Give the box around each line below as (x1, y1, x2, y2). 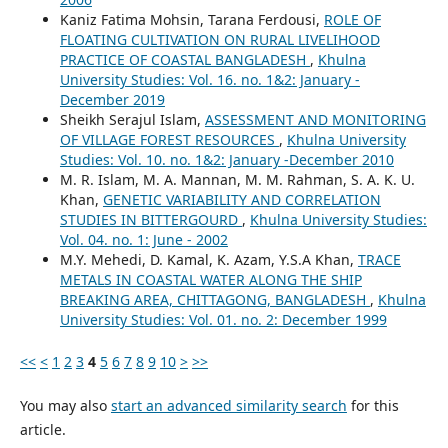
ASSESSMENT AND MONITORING (204, 110, 426, 130)
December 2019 (59, 90, 165, 110)
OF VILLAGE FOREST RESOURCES (59, 130, 279, 150)
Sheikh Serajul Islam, (59, 110, 205, 130)
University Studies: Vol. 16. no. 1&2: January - (59, 70, 360, 90)
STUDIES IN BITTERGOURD (59, 210, 242, 230)
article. (19, 420, 66, 440)
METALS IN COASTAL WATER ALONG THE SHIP (59, 270, 362, 290)
